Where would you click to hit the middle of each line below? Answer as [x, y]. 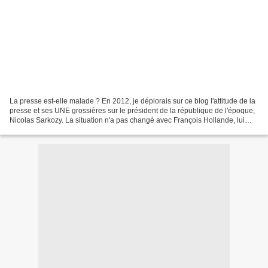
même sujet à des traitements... [60, 130]
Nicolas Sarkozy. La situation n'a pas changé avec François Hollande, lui [127, 120]
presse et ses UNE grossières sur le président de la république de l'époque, [132, 110]
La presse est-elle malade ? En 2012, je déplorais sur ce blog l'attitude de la [133, 101]
